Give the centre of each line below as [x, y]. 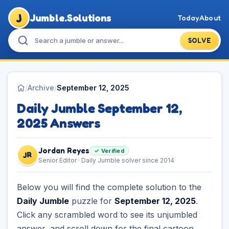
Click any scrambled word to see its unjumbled [107, 215]
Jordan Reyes [64, 151]
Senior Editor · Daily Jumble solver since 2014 [106, 160]
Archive [41, 88]
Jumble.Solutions [71, 18]
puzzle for [92, 201]
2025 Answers [59, 123]
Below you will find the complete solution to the [109, 187]
